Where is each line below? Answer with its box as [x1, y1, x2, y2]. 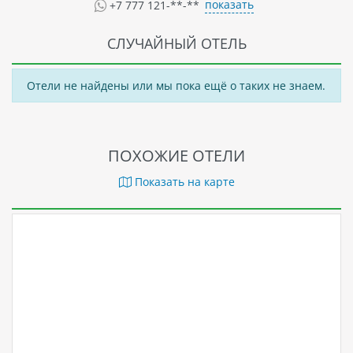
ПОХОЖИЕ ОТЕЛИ [108, 145, 245, 167]
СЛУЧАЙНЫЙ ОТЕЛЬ [106, 34, 247, 54]
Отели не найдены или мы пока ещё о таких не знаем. [26, 77, 325, 93]
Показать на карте [131, 174, 235, 190]
